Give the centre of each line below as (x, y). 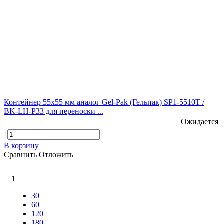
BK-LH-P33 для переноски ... (54, 111)
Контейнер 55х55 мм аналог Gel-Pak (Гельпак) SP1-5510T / (104, 102)
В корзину (21, 145)
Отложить (56, 154)
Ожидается (200, 121)
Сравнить (21, 154)
